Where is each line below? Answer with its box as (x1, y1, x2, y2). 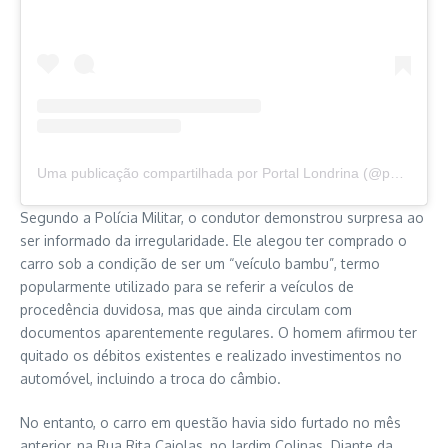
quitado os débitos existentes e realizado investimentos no (20, 346, 402, 364)
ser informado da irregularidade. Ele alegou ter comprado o (20, 231, 407, 249)
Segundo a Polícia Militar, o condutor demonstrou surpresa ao (20, 208, 424, 226)
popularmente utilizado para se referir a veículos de (20, 277, 354, 295)
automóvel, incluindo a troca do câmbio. (20, 369, 281, 387)
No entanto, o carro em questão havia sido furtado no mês (20, 413, 401, 431)
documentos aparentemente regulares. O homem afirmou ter (20, 323, 417, 341)
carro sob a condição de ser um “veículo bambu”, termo (20, 254, 380, 272)
